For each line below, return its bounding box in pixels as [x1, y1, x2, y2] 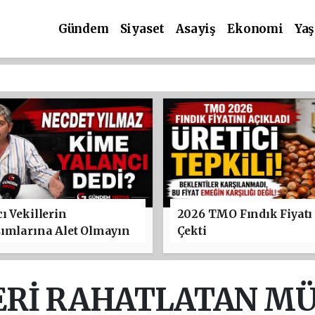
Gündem [58, 22, 109, 37]
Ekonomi [227, 22, 283, 37]
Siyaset [120, 22, 165, 37]
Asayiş [176, 22, 217, 37]
